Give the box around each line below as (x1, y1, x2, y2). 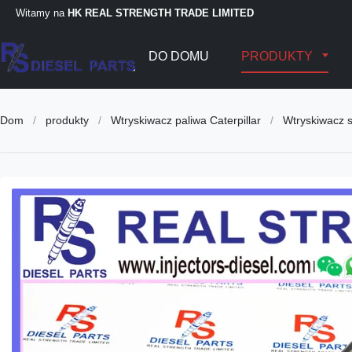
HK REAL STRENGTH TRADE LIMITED (68, 6, 254, 19)
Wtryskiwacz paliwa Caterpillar (111, 114, 261, 126)
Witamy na (16, 6, 68, 19)
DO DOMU (148, 49, 210, 63)
